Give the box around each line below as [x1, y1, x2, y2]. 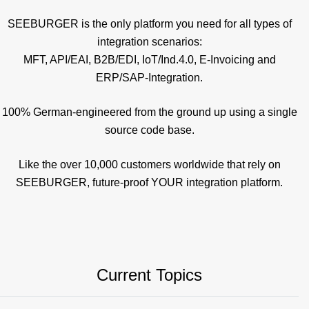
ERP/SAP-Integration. [96, 72, 203, 84]
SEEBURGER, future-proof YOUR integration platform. [16, 177, 283, 189]
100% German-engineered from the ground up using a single [1, 106, 297, 119]
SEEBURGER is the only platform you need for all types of [7, 18, 292, 30]
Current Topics [97, 266, 202, 285]
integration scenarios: [97, 36, 202, 48]
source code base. [104, 124, 195, 137]
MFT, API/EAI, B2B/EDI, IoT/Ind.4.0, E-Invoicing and [23, 54, 276, 66]
